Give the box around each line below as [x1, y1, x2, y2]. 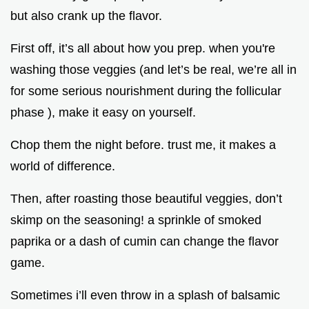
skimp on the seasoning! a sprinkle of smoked [10, 212, 261, 227]
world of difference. [10, 159, 115, 173]
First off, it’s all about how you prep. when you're [10, 41, 275, 55]
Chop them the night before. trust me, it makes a [10, 137, 276, 152]
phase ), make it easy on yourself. [10, 105, 196, 119]
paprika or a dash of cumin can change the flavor [10, 234, 279, 248]
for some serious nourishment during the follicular [10, 83, 281, 98]
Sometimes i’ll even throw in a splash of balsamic [10, 288, 280, 302]
